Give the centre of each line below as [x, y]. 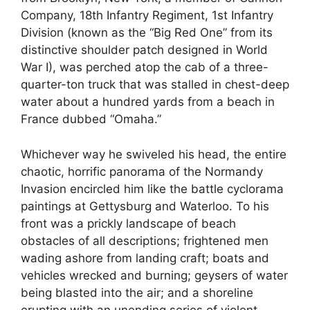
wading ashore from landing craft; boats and [145, 258]
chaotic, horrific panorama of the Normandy [142, 171]
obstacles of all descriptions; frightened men [145, 240]
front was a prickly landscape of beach [128, 223]
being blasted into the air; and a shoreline [137, 292]
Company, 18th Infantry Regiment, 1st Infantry [147, 16]
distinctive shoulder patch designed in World [144, 50]
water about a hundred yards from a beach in [148, 102]
